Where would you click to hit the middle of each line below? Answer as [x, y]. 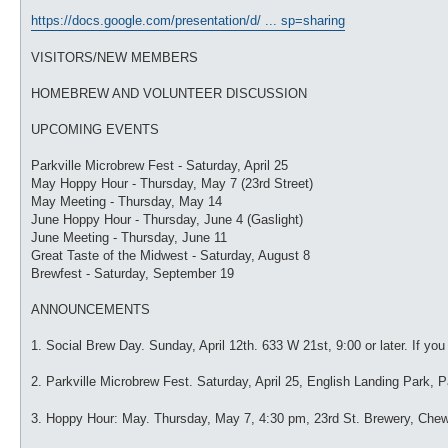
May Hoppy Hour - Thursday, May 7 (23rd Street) [172, 183]
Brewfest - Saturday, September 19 [132, 273]
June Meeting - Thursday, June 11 [129, 237]
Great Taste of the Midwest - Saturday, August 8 [170, 255]
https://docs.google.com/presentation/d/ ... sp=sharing [188, 20]
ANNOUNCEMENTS [90, 309]
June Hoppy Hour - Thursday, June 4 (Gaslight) [167, 219]
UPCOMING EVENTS [95, 129]
